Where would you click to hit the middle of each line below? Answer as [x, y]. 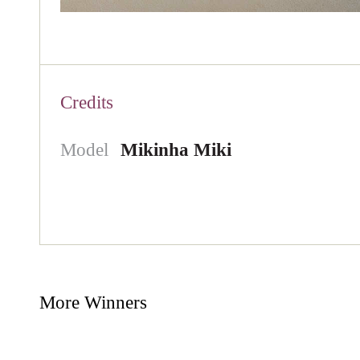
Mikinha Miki [176, 149]
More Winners [93, 302]
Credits [86, 102]
